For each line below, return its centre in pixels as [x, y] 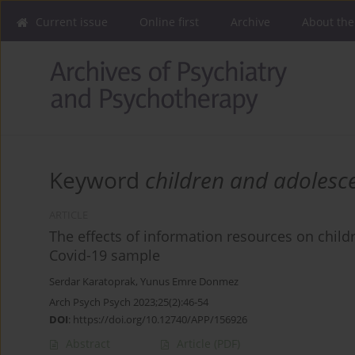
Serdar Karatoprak [92, 282]
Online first [169, 22]
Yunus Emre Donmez [189, 282]
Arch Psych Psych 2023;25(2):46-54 [129, 302]
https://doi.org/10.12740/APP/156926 [160, 320]
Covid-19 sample [105, 256]
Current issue [72, 22]
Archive [250, 22]
